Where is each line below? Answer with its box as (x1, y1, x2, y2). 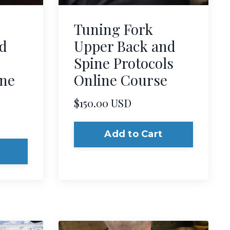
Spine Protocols (73, 53, 174, 72)
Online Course (73, 70, 167, 89)
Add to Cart (104, 128, 163, 140)
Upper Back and (73, 36, 176, 55)
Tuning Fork (73, 19, 153, 39)
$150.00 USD (73, 95, 131, 110)
